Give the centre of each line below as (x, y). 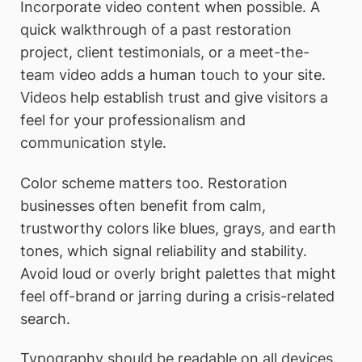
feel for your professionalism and (133, 120)
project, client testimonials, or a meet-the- (165, 52)
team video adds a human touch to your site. (173, 74)
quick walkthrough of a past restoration (156, 29)
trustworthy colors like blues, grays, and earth (178, 228)
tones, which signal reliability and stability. (164, 250)
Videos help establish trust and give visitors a (174, 97)
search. (45, 318)
